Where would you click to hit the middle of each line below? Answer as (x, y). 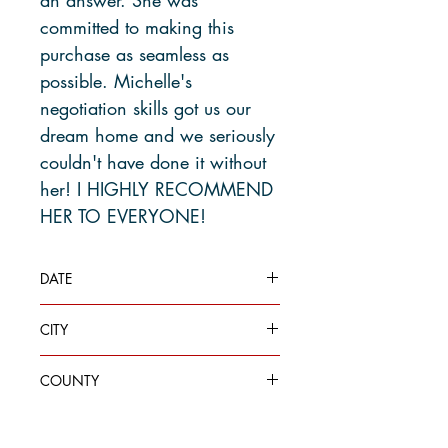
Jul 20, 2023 (86, 315)
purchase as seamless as (134, 53)
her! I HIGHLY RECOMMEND (156, 188)
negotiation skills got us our (145, 107)
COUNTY (69, 380)
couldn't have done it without (153, 161)
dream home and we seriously (157, 134)
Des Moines (79, 366)
